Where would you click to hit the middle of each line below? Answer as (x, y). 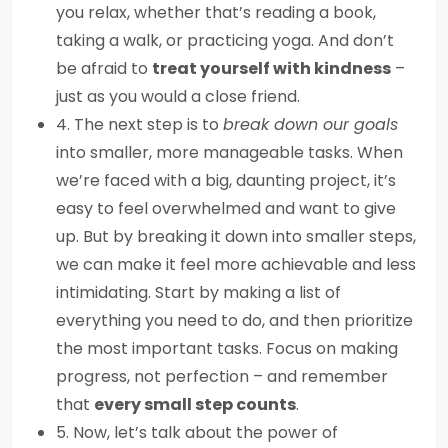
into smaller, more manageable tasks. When (229, 152)
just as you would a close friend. (178, 96)
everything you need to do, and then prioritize (234, 320)
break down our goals (310, 124)
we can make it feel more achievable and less (236, 264)
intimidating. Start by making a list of (198, 292)
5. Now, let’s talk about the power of (197, 432)
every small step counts (195, 404)
